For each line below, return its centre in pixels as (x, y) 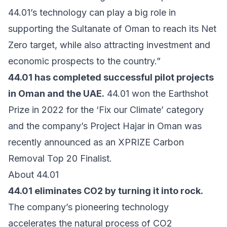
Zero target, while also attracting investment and (109, 45)
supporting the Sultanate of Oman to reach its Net (112, 29)
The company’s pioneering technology (88, 207)
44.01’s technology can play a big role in (92, 13)
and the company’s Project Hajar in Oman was (105, 126)
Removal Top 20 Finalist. (60, 159)
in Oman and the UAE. (56, 94)
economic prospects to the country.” (84, 61)
